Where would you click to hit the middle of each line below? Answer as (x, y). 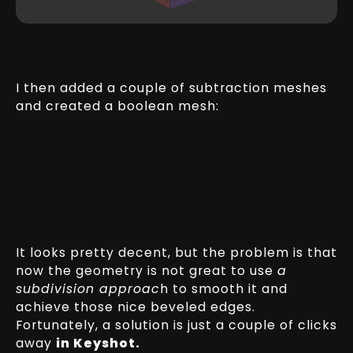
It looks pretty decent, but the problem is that (176, 253)
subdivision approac (87, 289)
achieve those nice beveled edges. (135, 307)
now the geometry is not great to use (146, 271)
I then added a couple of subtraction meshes (171, 88)
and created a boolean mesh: (117, 106)
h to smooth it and (223, 289)
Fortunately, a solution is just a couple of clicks (176, 325)
